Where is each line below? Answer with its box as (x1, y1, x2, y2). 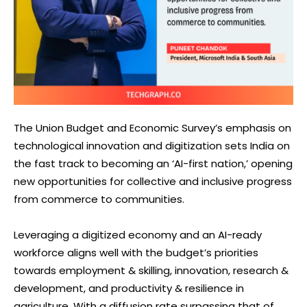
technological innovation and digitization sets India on (14, 138, 290, 153)
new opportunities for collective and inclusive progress (14, 173, 292, 188)
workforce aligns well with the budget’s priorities (14, 245, 258, 260)
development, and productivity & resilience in (14, 280, 244, 295)
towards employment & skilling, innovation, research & (14, 262, 288, 278)
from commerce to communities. (14, 191, 184, 206)
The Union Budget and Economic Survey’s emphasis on (14, 120, 291, 135)
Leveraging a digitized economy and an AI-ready (14, 227, 262, 242)
